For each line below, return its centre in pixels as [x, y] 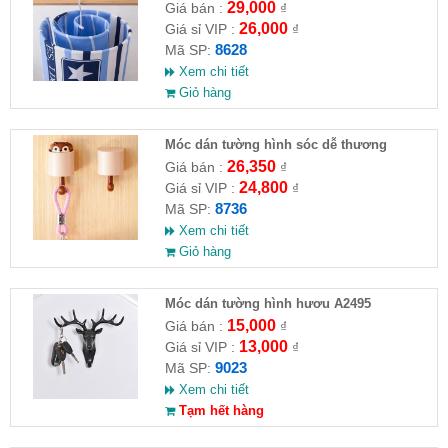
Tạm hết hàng [219, 410]
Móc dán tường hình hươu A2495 [267, 303]
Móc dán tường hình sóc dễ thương [275, 144]
